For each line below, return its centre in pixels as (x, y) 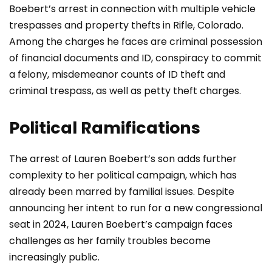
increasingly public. (54, 257)
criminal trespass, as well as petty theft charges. (125, 91)
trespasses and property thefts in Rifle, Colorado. (126, 25)
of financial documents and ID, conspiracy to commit (135, 58)
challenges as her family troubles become (110, 241)
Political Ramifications (105, 128)
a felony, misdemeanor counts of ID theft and (117, 75)
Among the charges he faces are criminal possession (136, 42)
